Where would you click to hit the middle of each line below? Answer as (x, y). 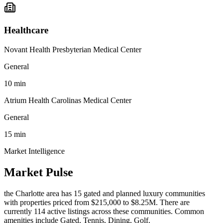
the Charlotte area (32, 193)
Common (188, 211)
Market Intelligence (34, 151)
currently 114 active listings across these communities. (88, 211)
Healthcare (26, 30)
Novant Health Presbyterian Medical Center (73, 49)
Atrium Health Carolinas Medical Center (68, 100)
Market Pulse (39, 172)
